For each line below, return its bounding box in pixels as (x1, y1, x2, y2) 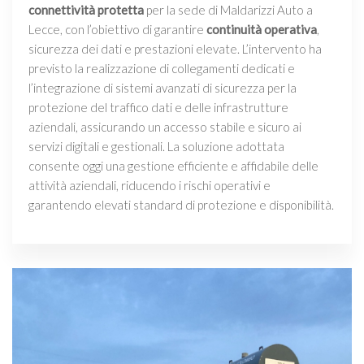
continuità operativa (206, 22, 317, 37)
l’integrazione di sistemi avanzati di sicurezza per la (28, 80, 297, 95)
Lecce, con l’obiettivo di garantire (28, 22, 206, 37)
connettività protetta (28, 2, 144, 17)
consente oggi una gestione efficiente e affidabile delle (28, 158, 318, 173)
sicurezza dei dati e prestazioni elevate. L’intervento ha (28, 41, 322, 56)
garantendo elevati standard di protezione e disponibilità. (28, 197, 334, 212)
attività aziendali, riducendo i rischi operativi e (28, 178, 271, 193)
